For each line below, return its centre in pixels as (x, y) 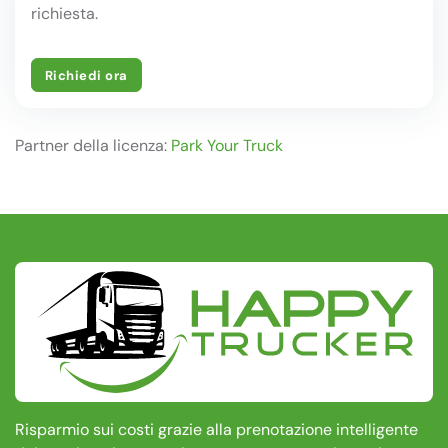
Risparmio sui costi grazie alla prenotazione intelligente (216, 429)
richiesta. (64, 14)
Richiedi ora (86, 75)
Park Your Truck (227, 145)
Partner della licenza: (93, 145)
